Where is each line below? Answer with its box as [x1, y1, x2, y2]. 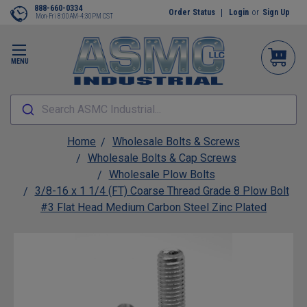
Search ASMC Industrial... [41, 103, 161, 116]
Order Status [169, 8, 215, 17]
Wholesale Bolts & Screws [112, 135, 240, 148]
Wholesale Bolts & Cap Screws [87, 151, 236, 164]
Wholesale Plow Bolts [108, 168, 215, 181]
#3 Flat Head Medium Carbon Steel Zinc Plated [40, 201, 267, 214]
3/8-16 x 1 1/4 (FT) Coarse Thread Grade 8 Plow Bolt [34, 184, 289, 197]
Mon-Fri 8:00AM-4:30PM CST [36, 12, 113, 20]
